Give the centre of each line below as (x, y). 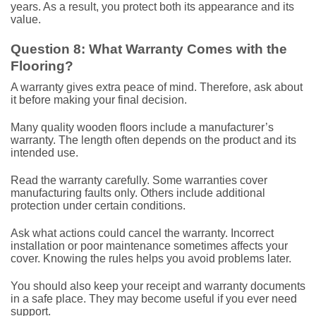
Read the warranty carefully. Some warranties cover (139, 180)
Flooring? (42, 66)
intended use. (44, 153)
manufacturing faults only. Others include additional (138, 193)
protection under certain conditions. (98, 205)
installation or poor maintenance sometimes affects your (149, 245)
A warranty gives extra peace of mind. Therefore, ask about (157, 87)
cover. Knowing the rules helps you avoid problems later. (151, 258)
